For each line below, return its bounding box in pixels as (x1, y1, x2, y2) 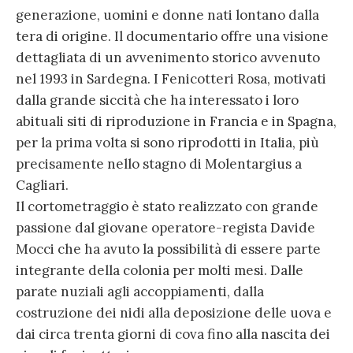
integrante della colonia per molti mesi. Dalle (16, 262, 303, 280)
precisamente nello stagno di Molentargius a (16, 155, 302, 173)
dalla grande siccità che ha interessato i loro (16, 91, 299, 110)
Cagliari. (16, 176, 69, 195)
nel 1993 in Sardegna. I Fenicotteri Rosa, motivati (16, 70, 326, 88)
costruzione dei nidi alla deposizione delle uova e (16, 304, 332, 322)
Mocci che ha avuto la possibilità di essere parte (16, 240, 321, 258)
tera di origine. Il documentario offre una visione (16, 28, 329, 46)
